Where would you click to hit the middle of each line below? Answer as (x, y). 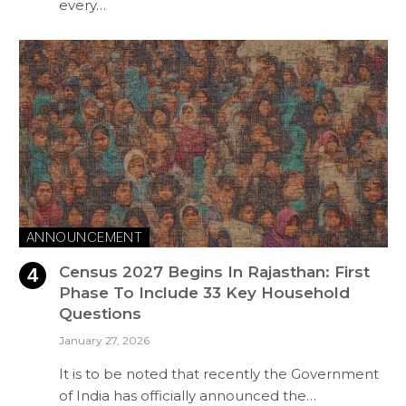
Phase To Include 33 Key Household (204, 292)
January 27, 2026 (104, 340)
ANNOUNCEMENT (85, 237)
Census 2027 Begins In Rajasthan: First (214, 271)
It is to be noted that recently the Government (219, 373)
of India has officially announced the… (188, 395)
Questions (100, 313)
